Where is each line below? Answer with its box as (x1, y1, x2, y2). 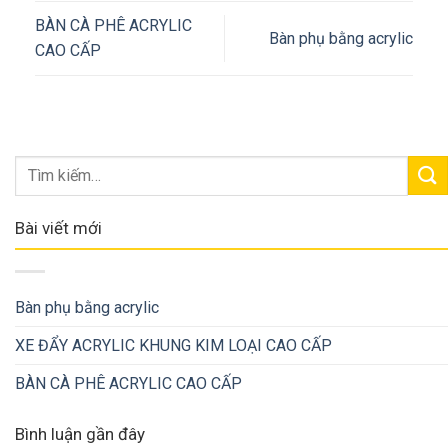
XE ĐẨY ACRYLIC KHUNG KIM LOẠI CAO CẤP (15, 335, 332, 355)
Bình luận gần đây (15, 423, 145, 444)
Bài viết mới (15, 217, 102, 238)
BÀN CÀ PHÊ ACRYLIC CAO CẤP (15, 373, 242, 393)
